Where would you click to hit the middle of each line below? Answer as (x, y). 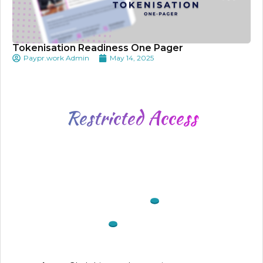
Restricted (107, 117)
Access (173, 117)
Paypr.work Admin (56, 58)
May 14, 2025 (132, 58)
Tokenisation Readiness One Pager (98, 48)
